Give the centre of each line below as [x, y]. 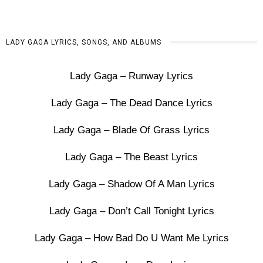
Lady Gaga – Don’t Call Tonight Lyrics [131, 211]
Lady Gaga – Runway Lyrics [131, 76]
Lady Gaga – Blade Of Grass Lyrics [131, 130]
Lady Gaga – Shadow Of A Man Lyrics [131, 184]
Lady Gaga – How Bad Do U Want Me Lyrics [131, 238]
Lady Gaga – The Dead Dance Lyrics [131, 103]
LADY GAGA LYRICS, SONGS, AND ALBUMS [84, 43]
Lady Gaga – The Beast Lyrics [131, 157]
